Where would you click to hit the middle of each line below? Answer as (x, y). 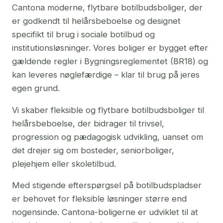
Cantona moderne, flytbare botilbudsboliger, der (107, 7)
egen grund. (36, 88)
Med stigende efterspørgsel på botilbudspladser (107, 185)
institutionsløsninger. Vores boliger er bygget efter (110, 48)
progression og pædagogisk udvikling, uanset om (108, 137)
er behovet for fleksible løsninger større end (99, 199)
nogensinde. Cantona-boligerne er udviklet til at (105, 212)
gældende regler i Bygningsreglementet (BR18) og (110, 61)
